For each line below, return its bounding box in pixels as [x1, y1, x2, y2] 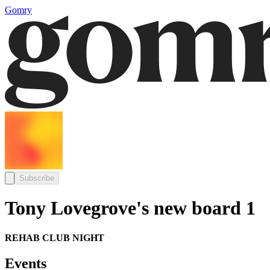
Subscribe [19, 174, 54, 183]
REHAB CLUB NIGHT [5, 232, 104, 243]
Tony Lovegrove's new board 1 [5, 197, 256, 219]
